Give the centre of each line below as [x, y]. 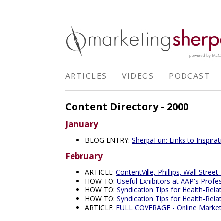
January [82, 124]
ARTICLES [86, 76]
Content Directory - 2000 [127, 106]
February [84, 156]
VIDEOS [138, 76]
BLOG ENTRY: [108, 140]
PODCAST [190, 76]
